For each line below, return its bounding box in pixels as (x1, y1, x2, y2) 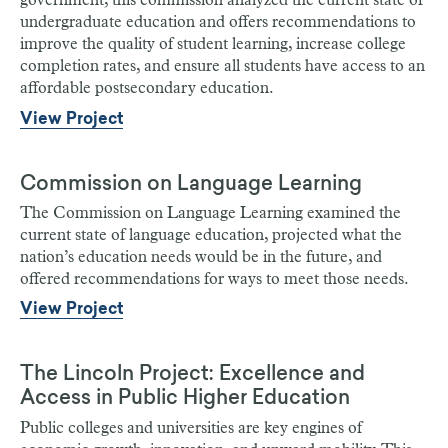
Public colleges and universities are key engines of (20, 419, 362, 436)
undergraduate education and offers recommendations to (20, 14, 416, 31)
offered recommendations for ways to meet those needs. (20, 270, 409, 287)
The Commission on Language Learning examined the (20, 204, 401, 221)
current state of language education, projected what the (20, 226, 402, 243)
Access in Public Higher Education (20, 389, 350, 410)
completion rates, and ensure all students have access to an (20, 58, 425, 75)
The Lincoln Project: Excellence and (20, 365, 365, 386)
